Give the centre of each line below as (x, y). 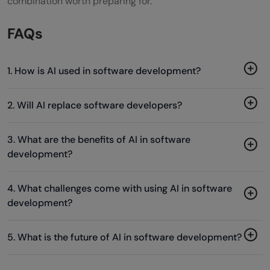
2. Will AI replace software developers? (95, 105)
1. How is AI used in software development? (104, 71)
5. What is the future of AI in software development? (124, 237)
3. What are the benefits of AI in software (99, 139)
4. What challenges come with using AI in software (120, 188)
